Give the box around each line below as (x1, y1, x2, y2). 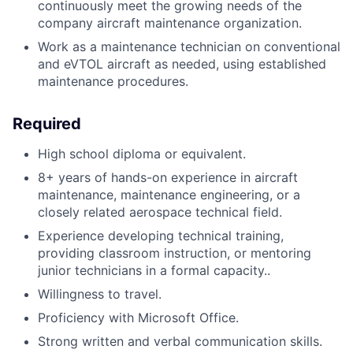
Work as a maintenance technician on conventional (38, 39, 340, 55)
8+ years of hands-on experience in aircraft (38, 169, 298, 186)
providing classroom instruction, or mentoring (38, 245, 311, 262)
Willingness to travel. (38, 286, 162, 303)
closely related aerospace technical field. (38, 204, 282, 221)
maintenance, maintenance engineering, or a (38, 187, 300, 203)
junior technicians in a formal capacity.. (38, 262, 270, 279)
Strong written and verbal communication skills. (38, 333, 322, 350)
